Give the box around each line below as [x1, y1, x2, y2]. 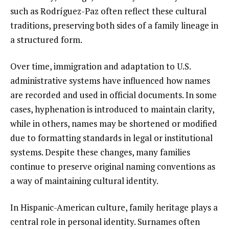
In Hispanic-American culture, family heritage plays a [10, 201, 218, 213]
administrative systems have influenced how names [10, 74, 210, 86]
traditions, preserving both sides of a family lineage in [10, 19, 218, 31]
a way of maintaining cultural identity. [10, 174, 158, 187]
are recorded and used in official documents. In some [10, 88, 217, 101]
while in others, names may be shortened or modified [10, 117, 217, 129]
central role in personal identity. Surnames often [10, 215, 200, 227]
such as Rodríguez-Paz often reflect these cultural [10, 5, 207, 17]
